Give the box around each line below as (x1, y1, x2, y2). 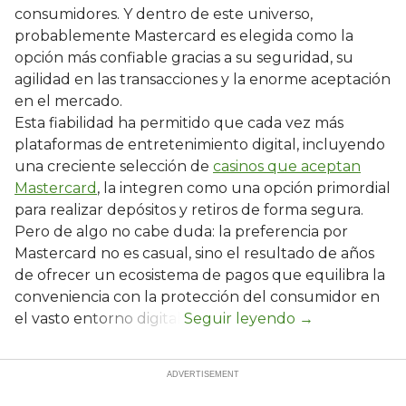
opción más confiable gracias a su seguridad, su (14, 49, 353, 67)
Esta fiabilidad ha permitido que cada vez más (14, 114, 343, 132)
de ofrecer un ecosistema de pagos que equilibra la (14, 266, 385, 285)
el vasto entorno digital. (14, 310, 184, 328)
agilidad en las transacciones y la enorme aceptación (14, 71, 391, 89)
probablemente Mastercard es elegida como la (14, 27, 353, 45)
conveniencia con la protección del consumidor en (14, 288, 380, 306)
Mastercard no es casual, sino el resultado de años (14, 245, 374, 263)
